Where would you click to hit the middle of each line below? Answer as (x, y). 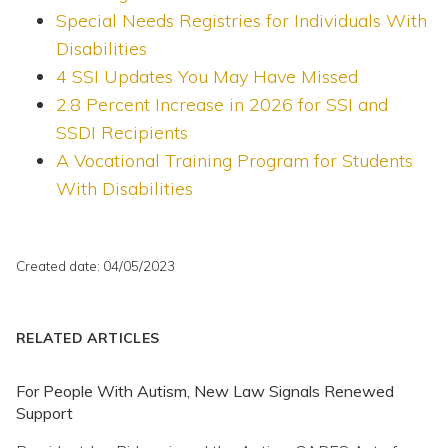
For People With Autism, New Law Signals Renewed (205, 391)
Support (44, 413)
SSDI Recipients (122, 133)
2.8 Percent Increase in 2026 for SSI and (222, 105)
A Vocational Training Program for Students (234, 161)
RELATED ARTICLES (88, 338)
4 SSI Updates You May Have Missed (207, 77)
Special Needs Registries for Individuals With (241, 21)
